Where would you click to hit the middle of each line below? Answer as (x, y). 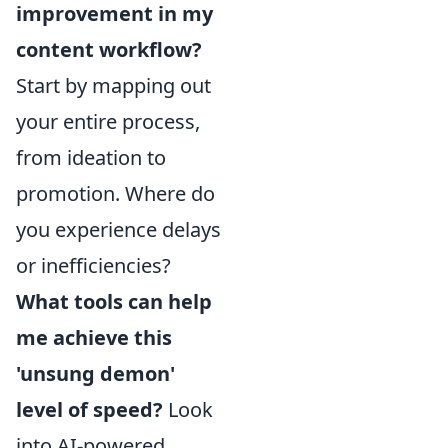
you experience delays (118, 229)
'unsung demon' (95, 373)
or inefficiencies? (93, 265)
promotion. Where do (115, 193)
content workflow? (109, 49)
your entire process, (108, 121)
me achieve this (94, 337)
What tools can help (114, 301)
